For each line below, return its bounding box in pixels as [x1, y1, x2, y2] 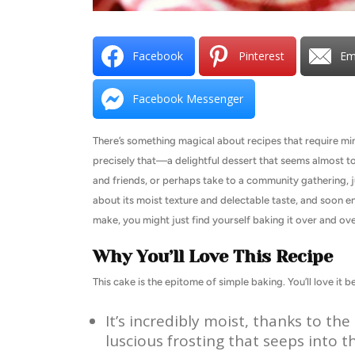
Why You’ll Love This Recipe [93, 246, 333, 266]
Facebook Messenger [132, 90, 243, 106]
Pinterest [239, 48, 284, 63]
